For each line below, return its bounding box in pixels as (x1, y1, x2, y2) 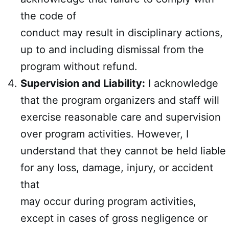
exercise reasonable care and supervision (20, 111, 221, 123)
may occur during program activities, (20, 195, 196, 208)
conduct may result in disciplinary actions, (20, 27, 223, 39)
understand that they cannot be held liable (20, 145, 226, 157)
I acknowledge (145, 77, 218, 89)
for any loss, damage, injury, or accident (20, 162, 213, 174)
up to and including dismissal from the (20, 43, 204, 56)
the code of (20, 10, 76, 22)
